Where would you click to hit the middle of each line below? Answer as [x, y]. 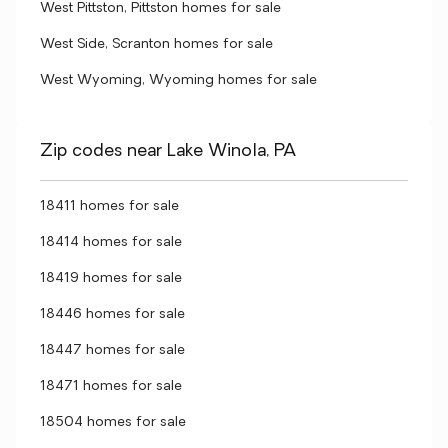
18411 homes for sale [109, 206]
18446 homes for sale [112, 314]
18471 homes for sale [111, 386]
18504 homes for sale [113, 422]
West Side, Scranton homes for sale [156, 44]
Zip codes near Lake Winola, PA [168, 151]
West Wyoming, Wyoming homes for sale [178, 80]
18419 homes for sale [111, 278]
